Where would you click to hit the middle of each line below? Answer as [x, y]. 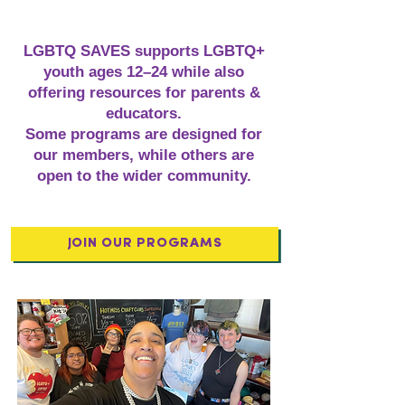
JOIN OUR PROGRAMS [145, 244]
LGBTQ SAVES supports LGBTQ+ [144, 51]
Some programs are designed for [144, 134]
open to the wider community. [144, 176]
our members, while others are [144, 155]
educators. [144, 113]
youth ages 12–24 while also [144, 72]
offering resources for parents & [144, 93]
